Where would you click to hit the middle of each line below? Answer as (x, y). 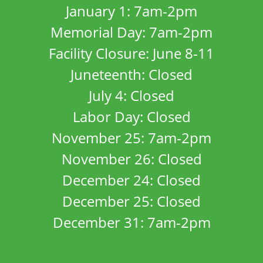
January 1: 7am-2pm (131, 11)
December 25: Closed (131, 201)
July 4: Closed (131, 95)
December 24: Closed (131, 180)
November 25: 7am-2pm (131, 138)
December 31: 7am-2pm (131, 222)
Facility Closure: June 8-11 (131, 53)
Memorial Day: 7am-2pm (131, 32)
